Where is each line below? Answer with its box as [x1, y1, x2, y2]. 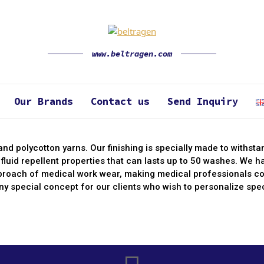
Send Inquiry [167, 94, 238, 108]
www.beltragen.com [92, 48, 172, 59]
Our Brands [14, 94, 73, 108]
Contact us [90, 94, 150, 108]
